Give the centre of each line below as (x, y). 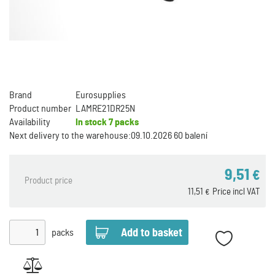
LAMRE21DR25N (105, 109)
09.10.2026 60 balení (169, 136)
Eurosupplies (101, 95)
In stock (91, 122)
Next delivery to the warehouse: (70, 136)
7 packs (123, 122)
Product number (40, 109)
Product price (48, 181)
